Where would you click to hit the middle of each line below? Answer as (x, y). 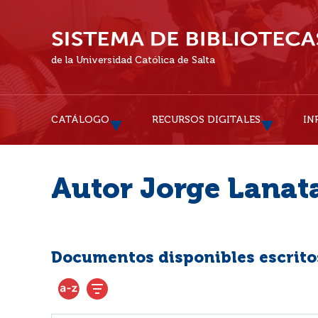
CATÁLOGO (80, 120)
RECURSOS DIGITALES (206, 120)
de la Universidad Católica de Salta (133, 60)
